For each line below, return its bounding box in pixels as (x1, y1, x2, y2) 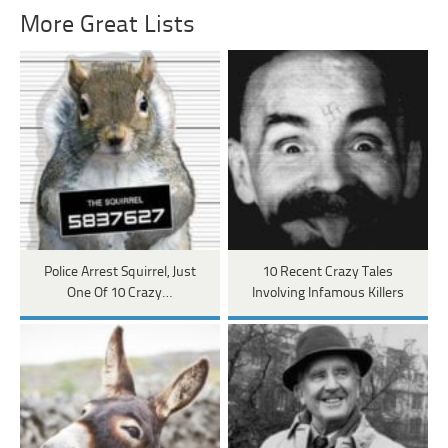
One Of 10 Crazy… (67, 285, 173, 301)
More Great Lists (20, 12, 196, 38)
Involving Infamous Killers (251, 285, 404, 301)
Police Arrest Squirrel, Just (43, 264, 196, 280)
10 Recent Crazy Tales (262, 264, 393, 280)
